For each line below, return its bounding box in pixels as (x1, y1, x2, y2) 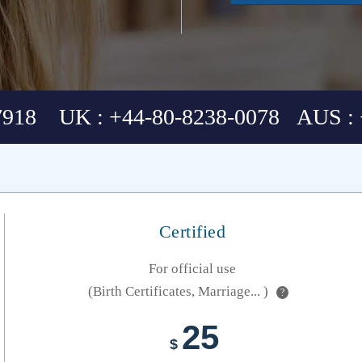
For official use (149, 261, 236, 276)
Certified (158, 221, 226, 242)
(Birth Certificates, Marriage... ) (88, 284, 268, 299)
